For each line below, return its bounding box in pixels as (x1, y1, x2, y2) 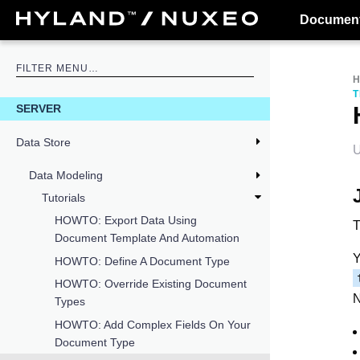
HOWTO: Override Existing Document (55, 277, 247, 291)
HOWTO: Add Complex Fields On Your (55, 317, 251, 331)
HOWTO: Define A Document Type (55, 254, 230, 268)
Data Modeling (29, 168, 103, 182)
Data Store (16, 135, 71, 149)
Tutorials (42, 191, 85, 205)
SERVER (16, 102, 61, 116)
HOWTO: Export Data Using (55, 214, 197, 227)
